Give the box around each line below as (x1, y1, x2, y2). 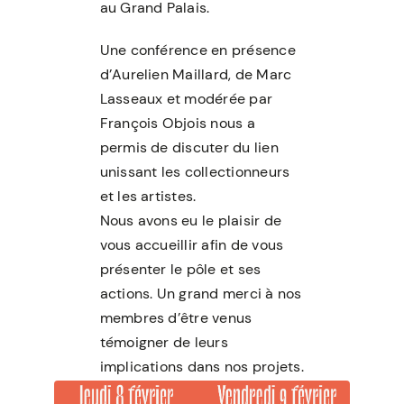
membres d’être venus (99, 308, 252, 328)
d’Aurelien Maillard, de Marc (99, 65, 292, 85)
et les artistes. (99, 187, 197, 207)
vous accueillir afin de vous (99, 235, 284, 255)
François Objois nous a (99, 114, 255, 133)
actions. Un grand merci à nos (99, 284, 302, 304)
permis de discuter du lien (99, 138, 279, 158)
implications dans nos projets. (99, 357, 304, 377)
